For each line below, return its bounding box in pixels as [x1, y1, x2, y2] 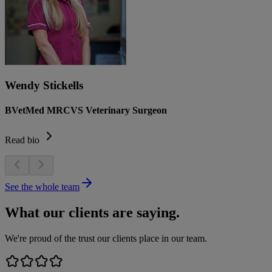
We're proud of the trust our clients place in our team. [5, 233, 207, 243]
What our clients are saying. [5, 204, 180, 220]
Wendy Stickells [5, 78, 83, 92]
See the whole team [5, 182, 80, 192]
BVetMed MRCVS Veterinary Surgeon [5, 104, 167, 115]
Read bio [5, 135, 39, 146]
